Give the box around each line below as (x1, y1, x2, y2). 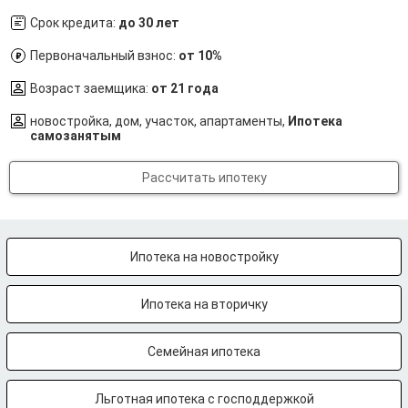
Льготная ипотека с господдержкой (94, 392, 314, 406)
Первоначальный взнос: (30, 48, 178, 63)
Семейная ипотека (148, 344, 260, 359)
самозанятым (30, 128, 121, 143)
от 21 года (151, 81, 219, 96)
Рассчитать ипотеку (141, 170, 267, 185)
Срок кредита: (30, 15, 118, 30)
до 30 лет (118, 15, 179, 30)
